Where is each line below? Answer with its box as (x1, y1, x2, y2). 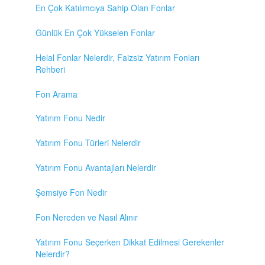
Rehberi (35, 63, 65, 76)
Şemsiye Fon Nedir (35, 186, 107, 199)
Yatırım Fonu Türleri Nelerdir (35, 137, 141, 149)
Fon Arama (35, 88, 77, 101)
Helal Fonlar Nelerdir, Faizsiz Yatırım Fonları (35, 51, 199, 64)
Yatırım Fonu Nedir (35, 112, 105, 124)
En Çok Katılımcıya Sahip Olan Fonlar (35, 2, 175, 14)
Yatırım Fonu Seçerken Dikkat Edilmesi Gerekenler (35, 236, 224, 248)
